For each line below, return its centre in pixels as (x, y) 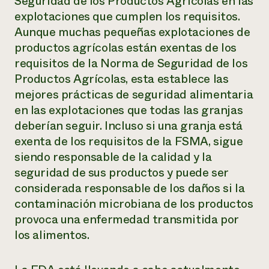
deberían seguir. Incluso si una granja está (128, 126)
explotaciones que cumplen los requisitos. (127, 17)
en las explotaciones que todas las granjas (129, 110)
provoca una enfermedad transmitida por (126, 219)
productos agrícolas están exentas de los (126, 48)
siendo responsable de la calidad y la (113, 157)
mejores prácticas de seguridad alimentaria (134, 95)
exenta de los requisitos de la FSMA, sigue (129, 141)
